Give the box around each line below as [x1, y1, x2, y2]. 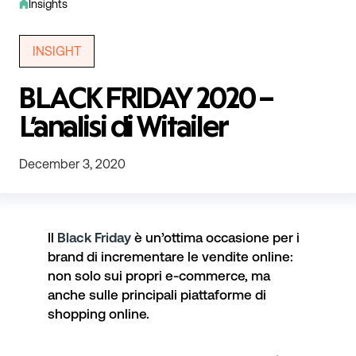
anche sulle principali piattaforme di [48, 286, 266, 303]
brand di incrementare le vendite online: [48, 248, 293, 265]
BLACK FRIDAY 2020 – [19, 87, 274, 114]
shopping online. [48, 305, 149, 322]
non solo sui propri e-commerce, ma [48, 267, 270, 284]
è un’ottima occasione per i [131, 229, 300, 246]
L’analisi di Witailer [19, 116, 228, 142]
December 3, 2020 [19, 156, 126, 171]
